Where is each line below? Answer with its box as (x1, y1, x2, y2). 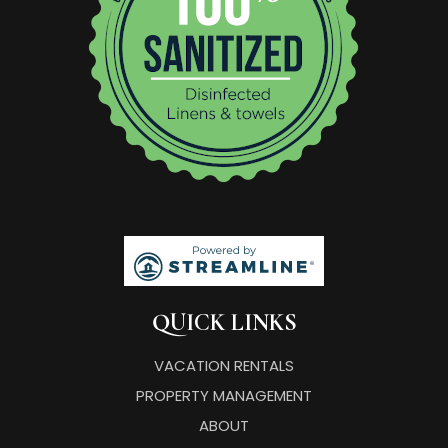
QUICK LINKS (151, 307, 297, 337)
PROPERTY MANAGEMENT (136, 384, 312, 406)
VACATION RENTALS (154, 354, 294, 376)
